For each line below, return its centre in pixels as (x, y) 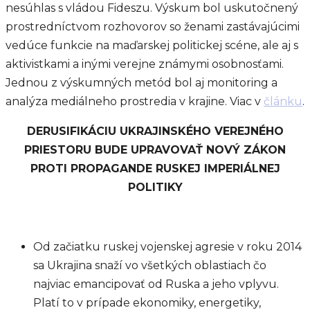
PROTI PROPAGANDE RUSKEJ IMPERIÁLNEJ (155, 168)
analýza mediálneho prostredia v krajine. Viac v (135, 101)
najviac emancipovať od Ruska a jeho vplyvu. (156, 284)
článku (283, 101)
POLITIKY (155, 187)
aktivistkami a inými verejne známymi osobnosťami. (145, 64)
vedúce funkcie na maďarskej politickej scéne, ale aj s (152, 45)
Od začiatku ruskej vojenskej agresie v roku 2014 (167, 247)
